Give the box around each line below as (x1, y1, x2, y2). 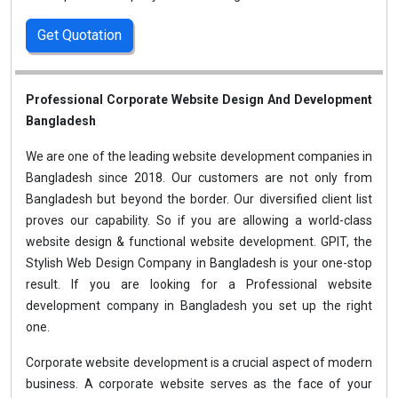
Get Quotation (37, 27, 122, 44)
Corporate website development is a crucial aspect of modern (26, 355, 372, 370)
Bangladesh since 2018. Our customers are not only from (26, 171, 372, 185)
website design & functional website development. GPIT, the (26, 235, 372, 249)
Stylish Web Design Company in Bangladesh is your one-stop (26, 256, 372, 270)
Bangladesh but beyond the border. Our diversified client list (26, 192, 372, 206)
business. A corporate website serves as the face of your (26, 377, 372, 391)
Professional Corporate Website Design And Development (26, 92, 372, 107)
